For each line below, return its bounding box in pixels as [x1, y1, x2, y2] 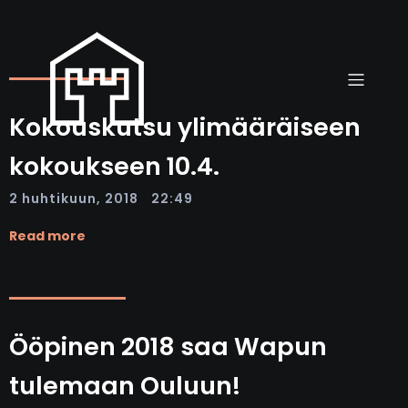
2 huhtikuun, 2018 [9, 189, 138, 208]
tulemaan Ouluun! [9, 369, 240, 403]
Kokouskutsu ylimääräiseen [9, 110, 361, 144]
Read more [9, 227, 86, 245]
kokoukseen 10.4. [9, 149, 219, 183]
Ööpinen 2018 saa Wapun [9, 330, 327, 363]
